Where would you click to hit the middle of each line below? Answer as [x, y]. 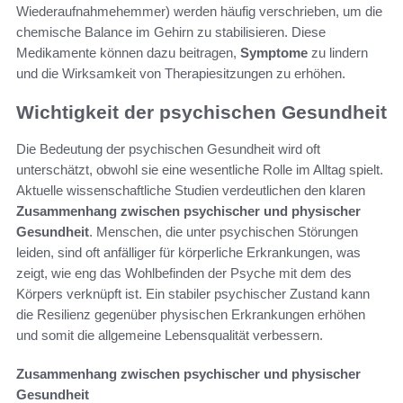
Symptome [274, 53]
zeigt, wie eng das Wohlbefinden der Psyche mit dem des [184, 273]
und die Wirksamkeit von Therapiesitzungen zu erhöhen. [181, 74]
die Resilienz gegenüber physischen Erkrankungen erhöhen [191, 314]
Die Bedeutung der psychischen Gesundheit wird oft [168, 148]
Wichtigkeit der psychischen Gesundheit [201, 112]
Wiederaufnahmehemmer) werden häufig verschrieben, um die [199, 12]
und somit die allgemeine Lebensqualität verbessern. [170, 335]
